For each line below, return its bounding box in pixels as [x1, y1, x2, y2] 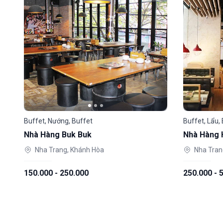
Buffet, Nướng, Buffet [24, 117, 93, 125]
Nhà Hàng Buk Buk [24, 130, 92, 139]
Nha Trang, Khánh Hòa [35, 146, 104, 154]
